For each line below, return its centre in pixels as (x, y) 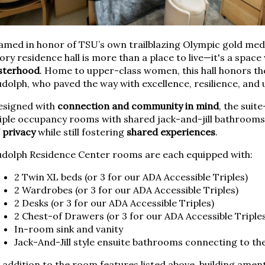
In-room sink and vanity (68, 229)
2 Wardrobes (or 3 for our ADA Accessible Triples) (126, 190)
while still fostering (81, 132)
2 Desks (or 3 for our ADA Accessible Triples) (114, 203)
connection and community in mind (138, 106)
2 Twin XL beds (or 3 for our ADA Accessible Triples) (131, 177)
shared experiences (171, 132)
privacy (19, 132)
